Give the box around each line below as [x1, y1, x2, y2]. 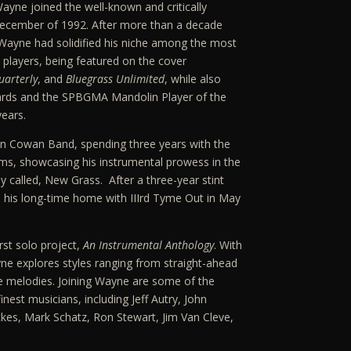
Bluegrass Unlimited [65, 71, 165, 86]
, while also [164, 71, 221, 86]
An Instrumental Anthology [82, 237, 214, 252]
